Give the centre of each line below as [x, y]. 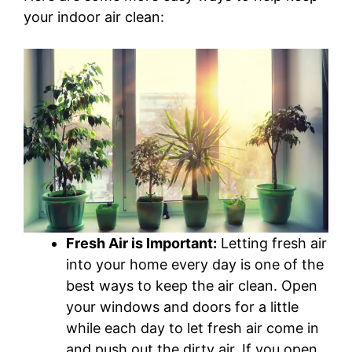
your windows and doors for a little [182, 307]
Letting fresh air [272, 244]
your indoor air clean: [94, 16]
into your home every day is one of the [195, 265]
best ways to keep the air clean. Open [192, 286]
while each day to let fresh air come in [192, 328]
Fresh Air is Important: [141, 244]
